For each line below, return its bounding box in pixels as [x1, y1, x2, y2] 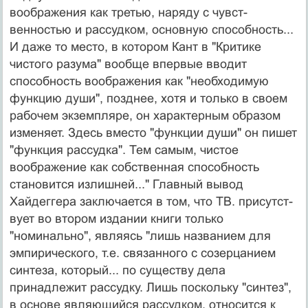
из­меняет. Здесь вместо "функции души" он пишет [9, 125, 297, 140]
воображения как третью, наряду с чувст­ [9, 5, 247, 19]
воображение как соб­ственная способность [9, 159, 259, 174]
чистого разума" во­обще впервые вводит [9, 56, 247, 71]
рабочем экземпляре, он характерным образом [9, 108, 280, 122]
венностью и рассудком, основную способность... [9, 22, 294, 36]
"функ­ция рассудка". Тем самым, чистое [9, 142, 239, 157]
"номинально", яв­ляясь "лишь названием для [9, 228, 271, 243]
